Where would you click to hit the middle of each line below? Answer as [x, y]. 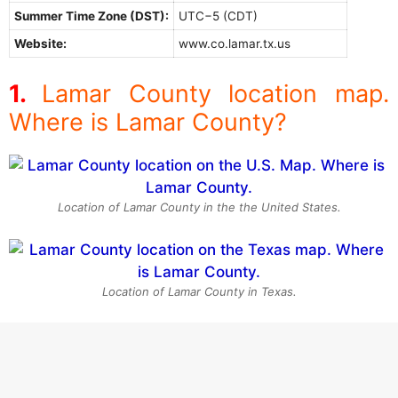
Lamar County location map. [215, 94]
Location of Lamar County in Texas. [199, 291]
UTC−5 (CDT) [218, 16]
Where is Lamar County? [148, 123]
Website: [40, 43]
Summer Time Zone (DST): [92, 16]
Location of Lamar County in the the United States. [199, 207]
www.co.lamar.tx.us [235, 43]
